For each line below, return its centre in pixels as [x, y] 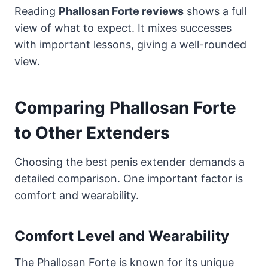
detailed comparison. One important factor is [129, 178]
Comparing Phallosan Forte [125, 107]
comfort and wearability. [77, 195]
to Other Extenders [92, 133]
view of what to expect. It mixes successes [123, 28]
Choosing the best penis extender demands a [130, 162]
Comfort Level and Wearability [122, 236]
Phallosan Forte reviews [121, 11]
